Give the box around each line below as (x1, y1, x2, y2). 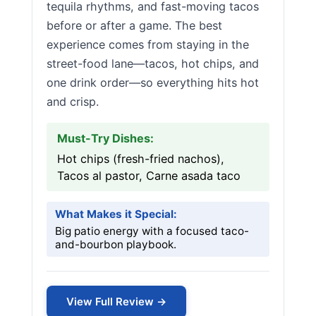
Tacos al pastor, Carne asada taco (57, 169, 241, 183)
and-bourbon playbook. (55, 238, 176, 251)
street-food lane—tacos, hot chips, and (47, 56, 259, 71)
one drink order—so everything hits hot (47, 75, 259, 90)
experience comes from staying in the (47, 37, 249, 51)
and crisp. (47, 95, 99, 109)
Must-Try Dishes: (57, 131, 154, 145)
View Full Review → (66, 295, 166, 308)
